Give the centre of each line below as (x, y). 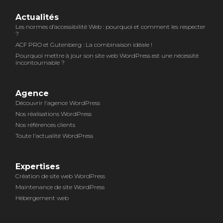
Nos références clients (45, 124)
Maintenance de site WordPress (60, 187)
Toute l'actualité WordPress (54, 135)
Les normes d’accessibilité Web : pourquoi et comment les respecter (110, 26)
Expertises (37, 166)
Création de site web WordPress (60, 176)
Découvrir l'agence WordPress (57, 103)
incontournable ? (40, 62)
